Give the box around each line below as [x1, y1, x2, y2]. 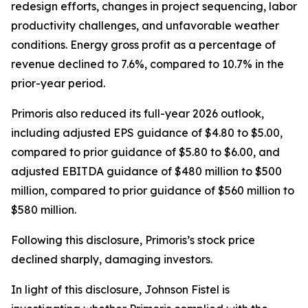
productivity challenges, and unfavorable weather [11, 19, 279, 32]
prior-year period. [11, 76, 105, 90]
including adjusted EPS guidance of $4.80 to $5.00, [11, 126, 283, 140]
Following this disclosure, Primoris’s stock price [11, 233, 255, 247]
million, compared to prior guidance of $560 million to [11, 184, 294, 197]
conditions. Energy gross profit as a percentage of [11, 38, 276, 52]
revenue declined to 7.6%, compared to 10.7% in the [11, 57, 284, 71]
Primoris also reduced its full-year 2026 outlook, [11, 107, 264, 120]
